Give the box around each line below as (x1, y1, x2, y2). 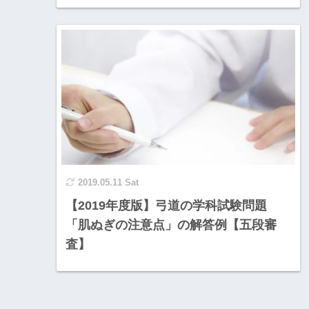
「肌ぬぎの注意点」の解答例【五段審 (66, 217, 277, 232)
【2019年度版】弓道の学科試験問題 (66, 198, 267, 212)
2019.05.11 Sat (78, 177, 139, 188)
